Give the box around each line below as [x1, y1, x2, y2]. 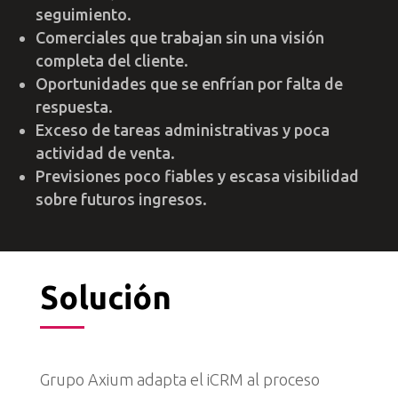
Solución [39, 278, 171, 315]
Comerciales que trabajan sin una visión [36, 28, 325, 47]
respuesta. [36, 98, 114, 116]
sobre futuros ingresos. [36, 190, 208, 209]
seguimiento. [36, 5, 132, 24]
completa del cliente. [36, 52, 189, 70]
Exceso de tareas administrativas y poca [36, 121, 330, 139]
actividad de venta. [36, 144, 176, 163]
